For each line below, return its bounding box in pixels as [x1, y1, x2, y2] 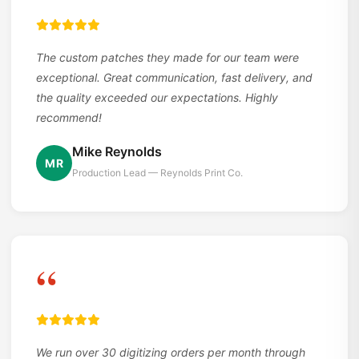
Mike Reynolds [72, 143, 162, 159]
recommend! [36, 111, 102, 124]
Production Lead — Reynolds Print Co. [72, 167, 243, 179]
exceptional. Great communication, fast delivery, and [36, 71, 313, 84]
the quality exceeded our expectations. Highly [36, 91, 278, 104]
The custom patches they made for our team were [36, 50, 299, 64]
